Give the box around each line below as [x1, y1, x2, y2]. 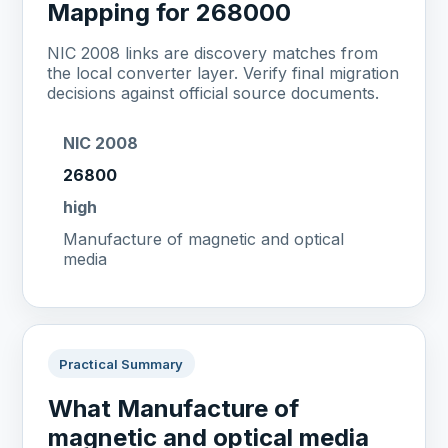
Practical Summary [59, 355, 184, 372]
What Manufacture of [48, 394, 300, 424]
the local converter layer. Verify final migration [47, 63, 400, 84]
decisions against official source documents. [47, 83, 380, 104]
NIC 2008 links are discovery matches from [47, 43, 379, 64]
